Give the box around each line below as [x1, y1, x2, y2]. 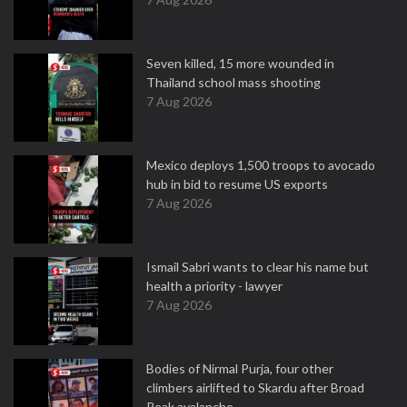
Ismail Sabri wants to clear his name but [146, 259, 369, 274]
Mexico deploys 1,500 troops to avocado [146, 157, 375, 173]
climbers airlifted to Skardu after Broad [146, 380, 364, 395]
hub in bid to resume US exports [146, 176, 328, 192]
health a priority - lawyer [146, 278, 283, 293]
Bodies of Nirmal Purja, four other [146, 361, 333, 376]
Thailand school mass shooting [146, 74, 321, 90]
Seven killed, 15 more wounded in [146, 55, 334, 71]
